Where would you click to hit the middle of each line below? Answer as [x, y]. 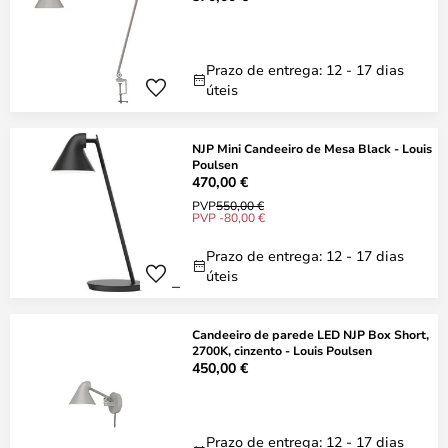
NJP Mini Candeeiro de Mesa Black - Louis [312, 148]
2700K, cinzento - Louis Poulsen [282, 350]
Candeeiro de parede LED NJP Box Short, [310, 334]
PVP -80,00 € [228, 217]
